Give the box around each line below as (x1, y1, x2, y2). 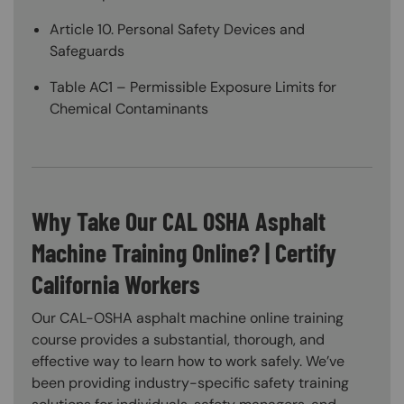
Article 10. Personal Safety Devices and (50, 19, 305, 39)
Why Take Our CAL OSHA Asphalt (32, 205, 326, 236)
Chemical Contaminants (50, 98, 208, 118)
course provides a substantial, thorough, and (32, 330, 325, 350)
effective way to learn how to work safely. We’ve (32, 352, 344, 372)
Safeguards (50, 41, 124, 60)
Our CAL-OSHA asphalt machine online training (32, 308, 344, 328)
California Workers (32, 268, 200, 299)
